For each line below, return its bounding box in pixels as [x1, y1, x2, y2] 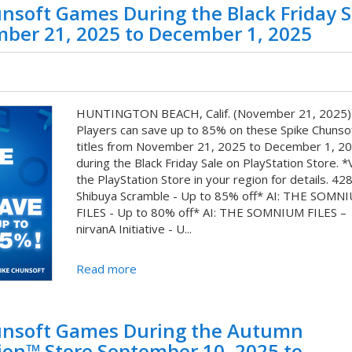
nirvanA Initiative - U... [75, 220, 192, 236]
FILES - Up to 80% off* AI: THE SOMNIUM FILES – [75, 203, 346, 220]
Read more [75, 260, 137, 277]
